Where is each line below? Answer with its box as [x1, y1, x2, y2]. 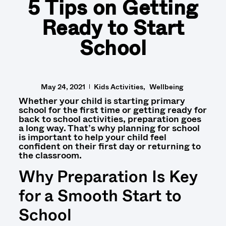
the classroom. [18, 148, 84, 162]
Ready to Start [41, 13, 185, 42]
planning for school [117, 121, 200, 135]
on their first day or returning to [62, 139, 201, 153]
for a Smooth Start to [18, 184, 182, 208]
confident [18, 139, 63, 153]
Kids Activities [93, 81, 143, 92]
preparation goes [125, 112, 201, 126]
